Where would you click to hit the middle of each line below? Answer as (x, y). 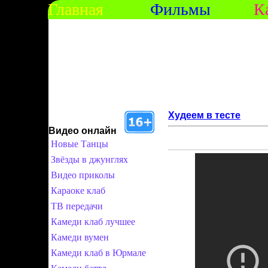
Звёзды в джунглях (89, 159)
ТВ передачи (77, 206)
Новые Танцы (80, 144)
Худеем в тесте (204, 115)
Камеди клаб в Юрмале (98, 253)
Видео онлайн (83, 131)
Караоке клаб (78, 191)
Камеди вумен (80, 237)
